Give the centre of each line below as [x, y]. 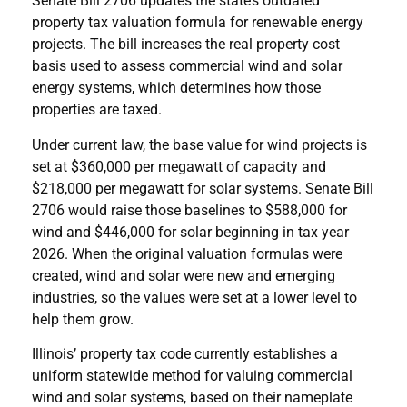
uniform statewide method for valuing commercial [192, 376]
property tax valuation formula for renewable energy [198, 23]
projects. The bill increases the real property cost [186, 45]
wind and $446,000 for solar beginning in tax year [190, 232]
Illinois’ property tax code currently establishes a [185, 354]
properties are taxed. [97, 110]
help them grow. [83, 319]
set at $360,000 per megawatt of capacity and [179, 166]
